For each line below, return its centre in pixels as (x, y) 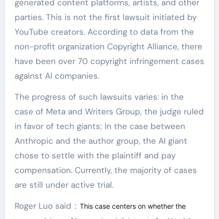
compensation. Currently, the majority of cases (106, 170)
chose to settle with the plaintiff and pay (95, 155)
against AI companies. (57, 76)
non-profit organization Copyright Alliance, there (108, 46)
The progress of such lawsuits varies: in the (99, 97)
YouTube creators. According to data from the (104, 32)
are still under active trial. (64, 185)
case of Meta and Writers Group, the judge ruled (109, 111)
